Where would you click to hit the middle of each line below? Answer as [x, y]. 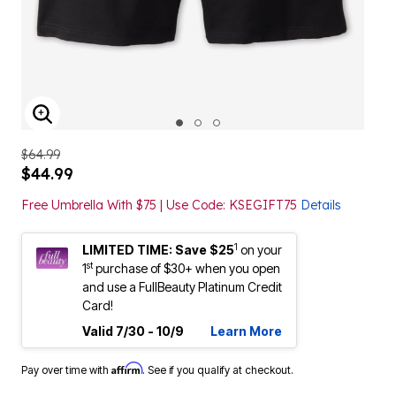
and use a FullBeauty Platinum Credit [182, 287]
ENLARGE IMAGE [106, 125]
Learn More [246, 331]
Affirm [127, 368]
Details [321, 205]
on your [261, 250]
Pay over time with [66, 370]
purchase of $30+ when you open [187, 268]
